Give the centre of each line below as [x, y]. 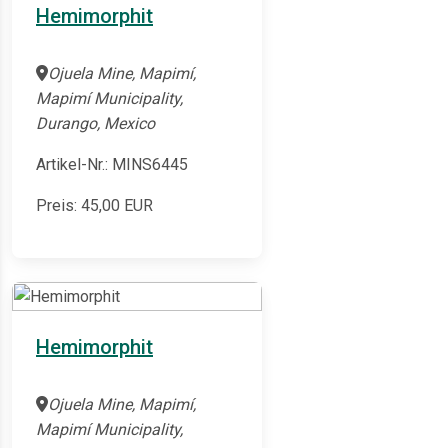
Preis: [58, 206]
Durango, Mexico [95, 124]
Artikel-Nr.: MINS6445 [112, 165]
